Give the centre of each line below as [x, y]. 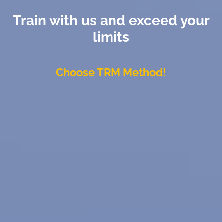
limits [111, 37]
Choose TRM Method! [111, 72]
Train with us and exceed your [111, 20]
